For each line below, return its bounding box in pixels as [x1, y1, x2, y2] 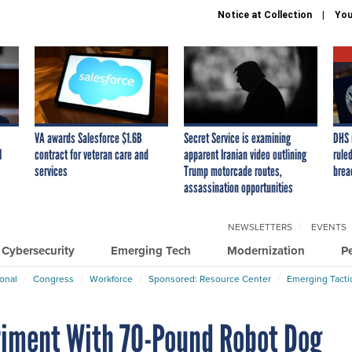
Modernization [227, 241, 305, 259]
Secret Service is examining [184, 129, 291, 147]
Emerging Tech [111, 241, 191, 259]
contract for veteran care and [35, 145, 148, 163]
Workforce [90, 271, 133, 285]
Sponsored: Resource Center [148, 271, 271, 285]
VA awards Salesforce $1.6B [35, 129, 142, 147]
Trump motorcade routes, [184, 162, 282, 180]
